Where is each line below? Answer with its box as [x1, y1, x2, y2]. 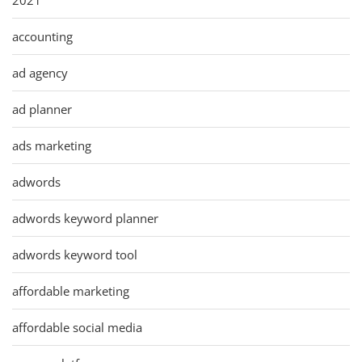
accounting [12, 27, 73, 44]
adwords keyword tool [12, 246, 137, 263]
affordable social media [12, 318, 142, 335]
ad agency [12, 64, 68, 81]
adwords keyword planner [12, 209, 158, 226]
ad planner [12, 100, 72, 117]
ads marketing [12, 137, 91, 154]
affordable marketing [12, 282, 129, 299]
